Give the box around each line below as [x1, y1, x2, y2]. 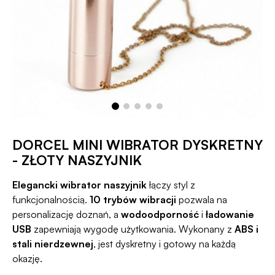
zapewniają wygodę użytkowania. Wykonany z [31, 223, 234, 235]
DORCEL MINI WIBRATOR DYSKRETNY [12, 136, 263, 153]
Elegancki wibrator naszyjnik [12, 179, 147, 191]
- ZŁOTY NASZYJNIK [12, 152, 142, 168]
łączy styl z [147, 179, 195, 191]
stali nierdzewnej [12, 238, 93, 250]
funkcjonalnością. [12, 193, 90, 206]
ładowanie [206, 208, 254, 220]
